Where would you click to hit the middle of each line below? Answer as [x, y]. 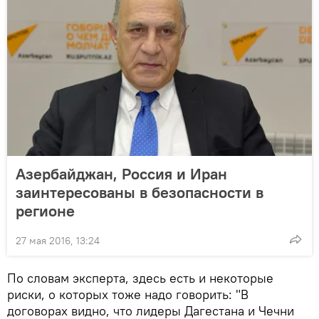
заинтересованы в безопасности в [140, 192]
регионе [45, 210]
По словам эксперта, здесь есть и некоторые [140, 278]
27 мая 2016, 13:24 [58, 240]
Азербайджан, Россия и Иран [121, 173]
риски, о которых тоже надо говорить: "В [128, 294]
